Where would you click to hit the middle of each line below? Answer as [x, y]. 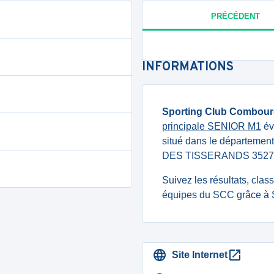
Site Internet [200, 255]
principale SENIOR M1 [212, 126]
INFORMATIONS [188, 67]
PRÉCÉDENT [235, 16]
